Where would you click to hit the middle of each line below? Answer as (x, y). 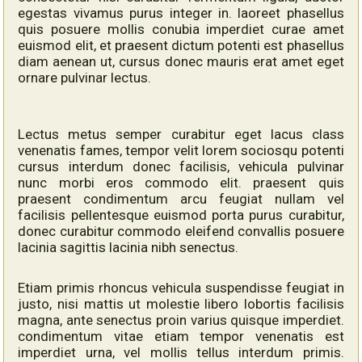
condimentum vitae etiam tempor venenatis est (181, 336)
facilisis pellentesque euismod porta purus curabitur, (181, 215)
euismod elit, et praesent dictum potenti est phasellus (181, 45)
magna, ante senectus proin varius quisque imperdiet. (181, 320)
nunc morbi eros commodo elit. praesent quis (181, 182)
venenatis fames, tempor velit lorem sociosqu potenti (181, 150)
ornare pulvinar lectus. (85, 77)
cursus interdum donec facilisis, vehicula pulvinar (181, 166)
